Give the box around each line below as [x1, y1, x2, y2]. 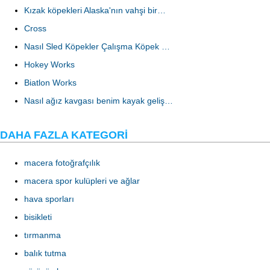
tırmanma [24, 230, 61, 240]
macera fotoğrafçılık [24, 158, 100, 168]
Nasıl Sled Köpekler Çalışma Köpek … [24, 42, 170, 51]
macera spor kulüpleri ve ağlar [24, 176, 140, 186]
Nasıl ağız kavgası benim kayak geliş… [24, 96, 173, 105]
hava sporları [24, 194, 74, 204]
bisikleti [24, 212, 52, 222]
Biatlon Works [24, 78, 77, 87]
